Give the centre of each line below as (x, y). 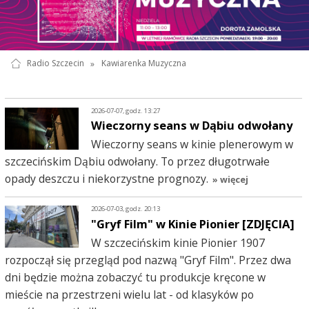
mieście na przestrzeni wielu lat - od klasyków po (129, 294)
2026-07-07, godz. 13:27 (126, 110)
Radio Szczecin (55, 63)
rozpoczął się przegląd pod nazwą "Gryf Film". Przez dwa (148, 260)
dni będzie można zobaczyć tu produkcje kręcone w (135, 277)
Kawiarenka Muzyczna (143, 63)
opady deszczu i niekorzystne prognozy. (106, 179)
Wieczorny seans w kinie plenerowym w (192, 144)
